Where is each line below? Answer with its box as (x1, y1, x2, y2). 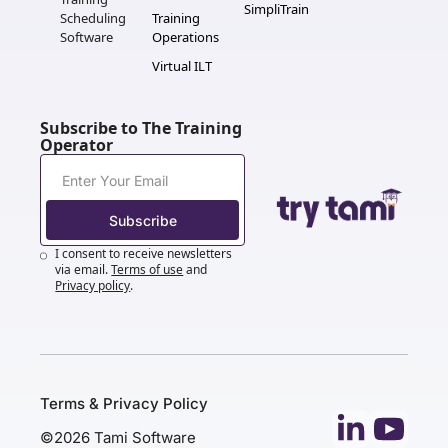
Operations (152, 28, 219, 46)
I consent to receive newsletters (55, 245, 233, 262)
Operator (40, 134, 113, 156)
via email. (55, 261, 109, 278)
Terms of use (111, 261, 184, 278)
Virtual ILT (152, 57, 212, 75)
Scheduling (60, 9, 126, 27)
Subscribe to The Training (40, 117, 242, 139)
